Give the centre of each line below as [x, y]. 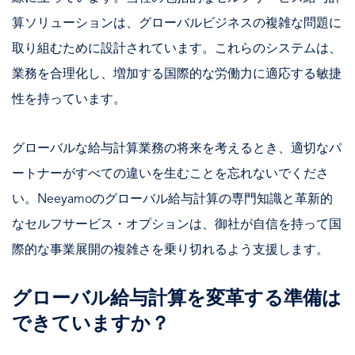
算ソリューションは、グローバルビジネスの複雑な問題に [177, 23]
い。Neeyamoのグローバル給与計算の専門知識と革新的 [172, 199]
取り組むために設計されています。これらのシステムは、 [177, 49]
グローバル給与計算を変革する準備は [177, 299]
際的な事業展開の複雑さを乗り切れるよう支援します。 [170, 250]
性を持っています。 [69, 99]
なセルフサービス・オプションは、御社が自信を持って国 [177, 225]
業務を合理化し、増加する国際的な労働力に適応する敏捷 [177, 74]
